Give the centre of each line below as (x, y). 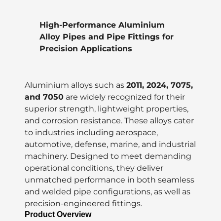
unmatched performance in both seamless (110, 180)
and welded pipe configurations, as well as (108, 192)
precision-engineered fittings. (83, 204)
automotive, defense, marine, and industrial (110, 145)
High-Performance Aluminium (102, 25)
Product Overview (58, 215)
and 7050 (44, 97)
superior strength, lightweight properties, (107, 109)
